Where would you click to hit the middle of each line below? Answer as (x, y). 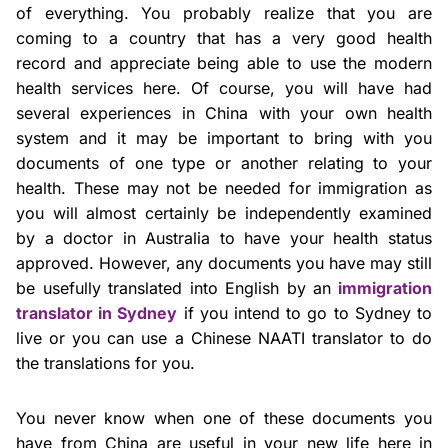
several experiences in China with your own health (224, 112)
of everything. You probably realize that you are (224, 12)
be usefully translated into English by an (174, 287)
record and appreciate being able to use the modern (224, 62)
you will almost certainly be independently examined (224, 212)
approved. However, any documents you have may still (224, 262)
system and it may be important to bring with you (224, 137)
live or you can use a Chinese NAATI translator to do (224, 337)
